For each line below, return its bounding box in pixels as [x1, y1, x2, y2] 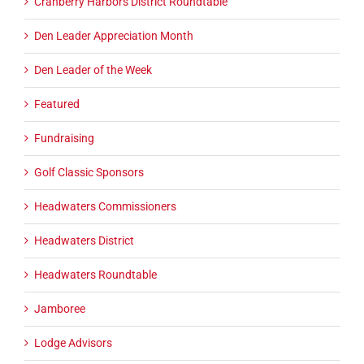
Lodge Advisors [34, 336, 112, 350]
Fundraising [34, 132, 94, 145]
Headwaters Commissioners [34, 200, 176, 214]
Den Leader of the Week [34, 63, 152, 77]
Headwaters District [34, 234, 134, 248]
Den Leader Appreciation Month [34, 29, 193, 43]
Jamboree [34, 302, 85, 316]
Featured [34, 97, 80, 111]
